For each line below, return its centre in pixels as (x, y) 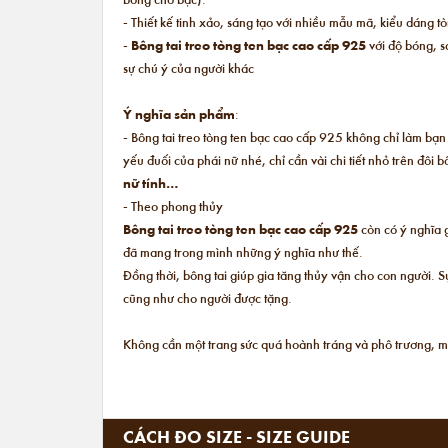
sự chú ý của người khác (188, 68)
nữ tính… (151, 183)
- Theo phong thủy (173, 206)
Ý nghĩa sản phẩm (179, 114)
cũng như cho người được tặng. (207, 298)
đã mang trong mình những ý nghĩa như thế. (243, 252)
